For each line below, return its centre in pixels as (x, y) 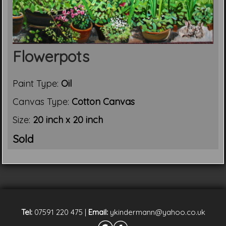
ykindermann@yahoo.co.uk (156, 212)
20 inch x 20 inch (68, 120)
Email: (98, 212)
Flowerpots (51, 56)
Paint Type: (37, 83)
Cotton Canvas (103, 101)
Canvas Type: (42, 101)
